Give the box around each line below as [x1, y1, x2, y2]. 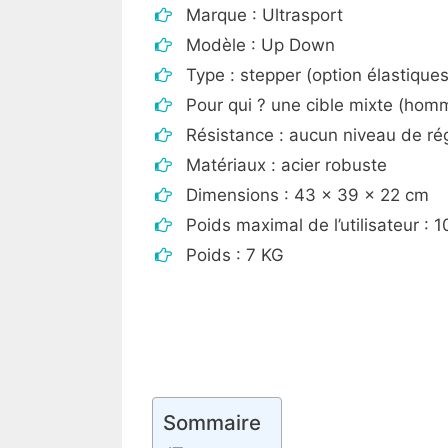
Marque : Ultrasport [186, 4, 343, 25]
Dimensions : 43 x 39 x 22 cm [186, 184, 429, 205]
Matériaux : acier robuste [186, 154, 387, 175]
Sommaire [163, 409, 261, 435]
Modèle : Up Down [186, 34, 335, 55]
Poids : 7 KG [186, 244, 284, 265]
